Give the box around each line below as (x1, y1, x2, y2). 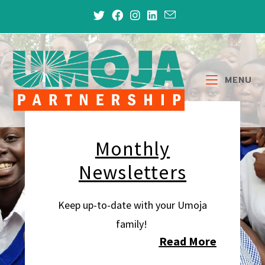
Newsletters (78, 160, 187, 185)
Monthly (95, 136, 170, 161)
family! (115, 217, 150, 231)
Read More (159, 234, 216, 248)
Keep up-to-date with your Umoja (58, 198, 207, 212)
